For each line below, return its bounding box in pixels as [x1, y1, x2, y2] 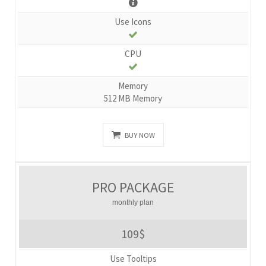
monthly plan [112, 198, 154, 207]
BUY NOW [124, 130, 155, 140]
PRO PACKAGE [91, 178, 175, 197]
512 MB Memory [104, 93, 162, 104]
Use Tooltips [109, 253, 157, 264]
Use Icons [115, 16, 151, 27]
